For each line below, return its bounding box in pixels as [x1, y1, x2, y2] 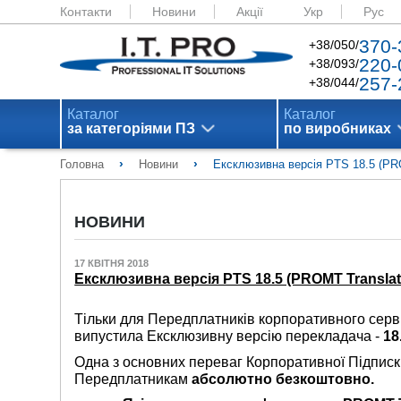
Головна [60, 158, 105, 171]
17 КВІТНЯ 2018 [74, 258, 149, 269]
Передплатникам [74, 371, 189, 387]
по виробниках [284, 121, 392, 136]
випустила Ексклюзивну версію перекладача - [74, 328, 384, 345]
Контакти [60, 4, 113, 19]
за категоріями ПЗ [67, 121, 196, 136]
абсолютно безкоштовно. [188, 371, 375, 387]
